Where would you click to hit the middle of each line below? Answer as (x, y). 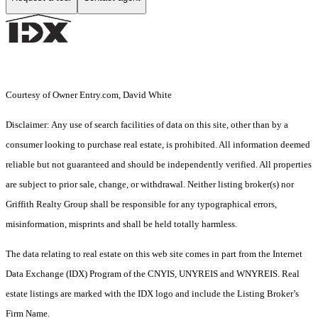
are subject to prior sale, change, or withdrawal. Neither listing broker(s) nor (150, 185)
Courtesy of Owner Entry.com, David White (89, 95)
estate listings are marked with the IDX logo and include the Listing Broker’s (152, 294)
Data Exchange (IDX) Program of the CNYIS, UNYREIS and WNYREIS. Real (153, 274)
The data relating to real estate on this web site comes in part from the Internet (154, 254)
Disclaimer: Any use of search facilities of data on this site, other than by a (147, 125)
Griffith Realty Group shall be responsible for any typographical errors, (141, 204)
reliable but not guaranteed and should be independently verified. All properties (159, 165)
